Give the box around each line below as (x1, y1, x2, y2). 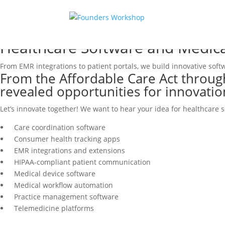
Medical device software (14, 169, 96, 178)
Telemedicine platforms (14, 203, 94, 213)
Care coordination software (14, 123, 106, 132)
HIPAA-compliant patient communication (14, 157, 151, 167)
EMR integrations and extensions (14, 146, 126, 155)
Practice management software (14, 192, 119, 201)
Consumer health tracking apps (14, 134, 121, 144)
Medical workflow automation (14, 180, 114, 190)
